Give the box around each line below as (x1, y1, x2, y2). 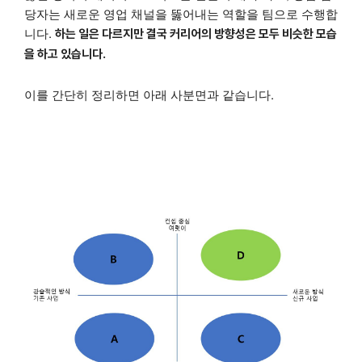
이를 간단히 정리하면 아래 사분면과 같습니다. (24, 85, 274, 103)
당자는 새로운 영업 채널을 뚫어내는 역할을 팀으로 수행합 (24, 4, 338, 22)
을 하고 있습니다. (24, 46, 106, 61)
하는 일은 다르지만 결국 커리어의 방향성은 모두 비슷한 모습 (55, 26, 337, 41)
